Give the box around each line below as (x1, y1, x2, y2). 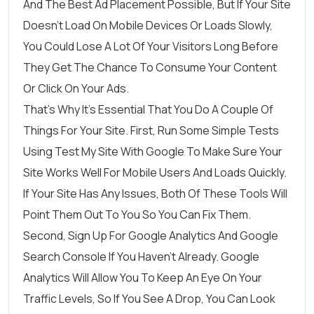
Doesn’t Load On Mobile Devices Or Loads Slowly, (23, 17, 273, 33)
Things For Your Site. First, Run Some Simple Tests (23, 122, 279, 138)
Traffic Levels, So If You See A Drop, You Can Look (23, 290, 275, 306)
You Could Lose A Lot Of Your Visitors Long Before (23, 38, 278, 54)
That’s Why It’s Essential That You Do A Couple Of (23, 101, 273, 117)
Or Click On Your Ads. (23, 80, 129, 96)
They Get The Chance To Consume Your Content (23, 59, 277, 75)
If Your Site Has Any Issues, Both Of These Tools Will (23, 185, 287, 201)
